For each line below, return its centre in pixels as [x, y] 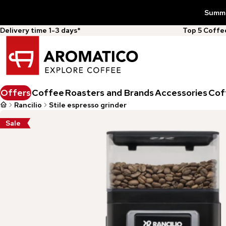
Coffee [48, 92]
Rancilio [28, 105]
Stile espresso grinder [88, 105]
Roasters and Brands [109, 92]
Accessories [181, 92]
